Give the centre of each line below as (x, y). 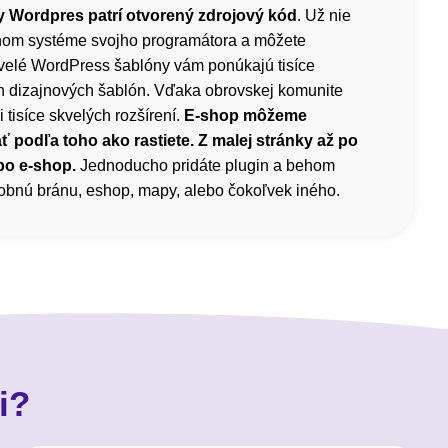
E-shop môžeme (245, 116)
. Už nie (324, 16)
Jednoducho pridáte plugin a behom (205, 166)
